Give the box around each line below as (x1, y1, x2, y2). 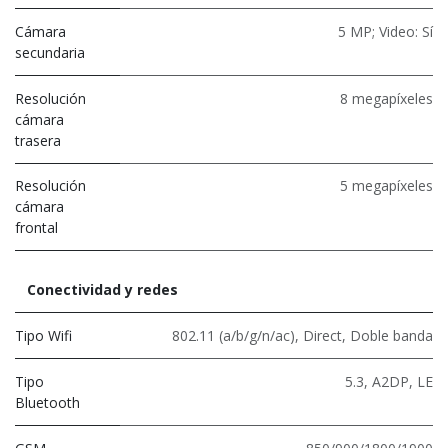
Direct (303, 325, 342, 345)
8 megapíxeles (340, 88, 433, 108)
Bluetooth (15, 392, 80, 412)
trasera (15, 130, 61, 150)
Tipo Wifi (15, 325, 72, 345)
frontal (15, 217, 58, 237)
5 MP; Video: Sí (338, 21, 433, 41)
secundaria (15, 42, 85, 62)
